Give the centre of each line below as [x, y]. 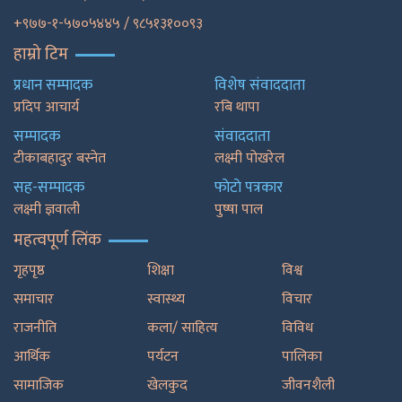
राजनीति [35, 328]
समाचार [34, 299]
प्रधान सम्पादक [53, 85]
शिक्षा [161, 270]
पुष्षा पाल [239, 209]
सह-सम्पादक [49, 187]
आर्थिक [32, 356]
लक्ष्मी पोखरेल [249, 158]
